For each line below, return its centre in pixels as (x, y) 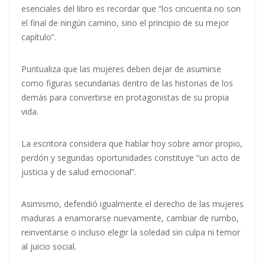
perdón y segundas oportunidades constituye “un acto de (131, 158)
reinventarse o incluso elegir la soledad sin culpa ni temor (131, 232)
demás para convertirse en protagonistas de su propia (125, 98)
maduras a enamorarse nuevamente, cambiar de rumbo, (130, 218)
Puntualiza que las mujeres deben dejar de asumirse (121, 69)
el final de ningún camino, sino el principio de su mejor (125, 23)
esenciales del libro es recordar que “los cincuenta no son (131, 9)
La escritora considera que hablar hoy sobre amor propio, (132, 144)
